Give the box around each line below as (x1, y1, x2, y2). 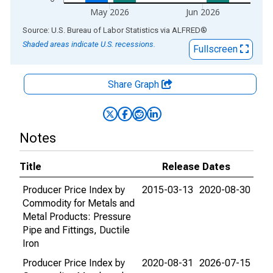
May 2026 (90, 6, 130, 18)
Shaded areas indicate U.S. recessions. (23, 40, 155, 49)
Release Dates (162, 161, 230, 172)
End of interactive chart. (10, 24, 110, 35)
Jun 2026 (185, 6, 221, 18)
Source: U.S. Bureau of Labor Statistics (23, 26, 158, 35)
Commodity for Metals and (23, 197, 135, 209)
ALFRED (172, 26, 200, 35)
